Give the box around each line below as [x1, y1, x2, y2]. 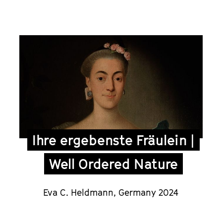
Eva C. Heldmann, [43, 187, 119, 198]
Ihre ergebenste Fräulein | [32, 132, 195, 149]
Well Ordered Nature [49, 156, 178, 172]
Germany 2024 [118, 187, 179, 198]
